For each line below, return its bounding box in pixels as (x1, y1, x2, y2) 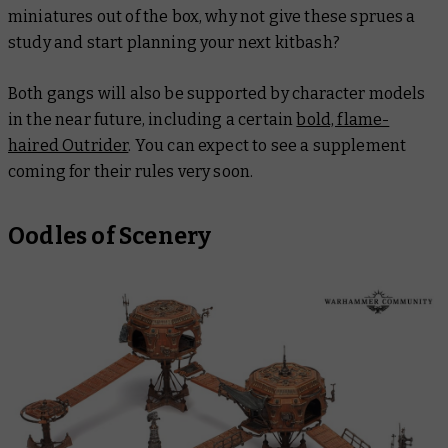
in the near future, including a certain (8, 109, 297, 129)
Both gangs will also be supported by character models (8, 83, 426, 103)
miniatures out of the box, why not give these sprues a (8, 6, 416, 26)
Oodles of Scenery (8, 221, 212, 250)
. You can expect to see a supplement (128, 135, 407, 155)
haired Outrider (8, 135, 129, 155)
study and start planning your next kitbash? (8, 32, 340, 52)
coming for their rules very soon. (8, 161, 254, 181)
